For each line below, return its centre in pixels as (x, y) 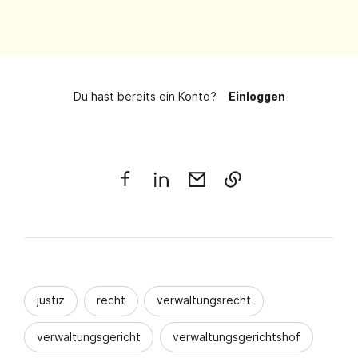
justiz (51, 300)
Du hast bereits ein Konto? (145, 96)
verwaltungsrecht (204, 300)
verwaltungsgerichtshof (236, 336)
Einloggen (257, 96)
